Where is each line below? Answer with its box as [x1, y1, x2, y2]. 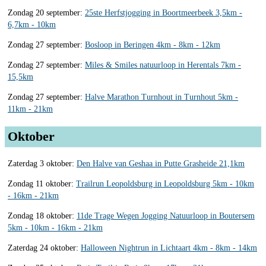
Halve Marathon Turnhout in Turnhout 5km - [85, 92, 238, 102]
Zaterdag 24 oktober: [8, 243, 81, 252]
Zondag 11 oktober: [8, 179, 76, 188]
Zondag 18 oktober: [8, 211, 77, 220]
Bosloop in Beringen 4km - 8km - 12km [85, 40, 220, 49]
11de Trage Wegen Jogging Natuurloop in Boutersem [77, 211, 255, 220]
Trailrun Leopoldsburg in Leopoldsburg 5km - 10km [76, 179, 254, 188]
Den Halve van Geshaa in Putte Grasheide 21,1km [77, 159, 245, 168]
